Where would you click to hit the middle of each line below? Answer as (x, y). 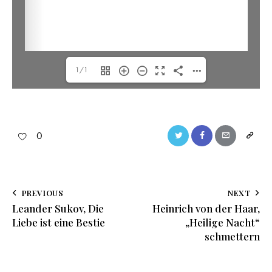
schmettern (232, 236)
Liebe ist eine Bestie (59, 223)
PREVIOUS (42, 193)
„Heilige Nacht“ (223, 223)
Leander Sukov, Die (58, 209)
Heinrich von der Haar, (206, 209)
